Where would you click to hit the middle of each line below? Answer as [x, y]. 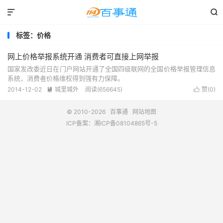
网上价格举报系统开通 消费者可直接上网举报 [83, 56]
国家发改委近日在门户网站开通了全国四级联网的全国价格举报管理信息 [111, 69]
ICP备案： [80, 123]
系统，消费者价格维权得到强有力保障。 [66, 78]
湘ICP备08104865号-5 [125, 123]
